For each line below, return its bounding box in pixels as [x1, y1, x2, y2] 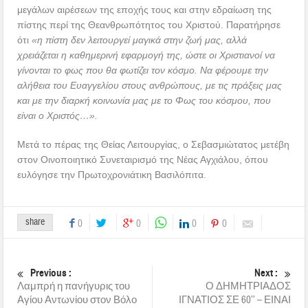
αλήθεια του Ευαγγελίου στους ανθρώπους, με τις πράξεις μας [17, 79, 283, 91]
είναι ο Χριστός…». [17, 109, 98, 121]
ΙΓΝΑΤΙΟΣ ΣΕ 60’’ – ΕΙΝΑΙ [178, 293, 291, 307]
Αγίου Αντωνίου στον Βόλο [17, 293, 137, 307]
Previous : [30, 266, 72, 279]
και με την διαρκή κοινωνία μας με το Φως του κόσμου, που [17, 94, 272, 106]
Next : [254, 266, 278, 279]
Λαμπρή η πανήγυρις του [17, 279, 131, 293]
